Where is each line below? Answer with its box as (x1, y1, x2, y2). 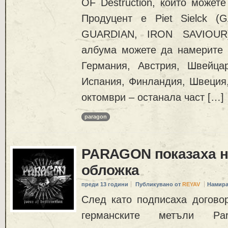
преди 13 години (81, 181, 128, 188)
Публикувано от (135, 181, 182, 188)
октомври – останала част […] (81, 91, 224, 103)
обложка (81, 162, 139, 179)
